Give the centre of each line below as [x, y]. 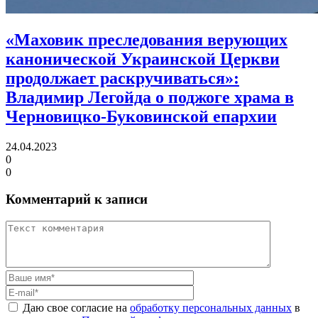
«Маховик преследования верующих [147, 39]
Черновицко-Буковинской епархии [141, 116]
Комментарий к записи [77, 199]
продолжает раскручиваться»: [122, 78]
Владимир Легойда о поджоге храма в [150, 97]
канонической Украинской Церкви [143, 59]
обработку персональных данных [211, 308]
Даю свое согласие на [76, 308]
